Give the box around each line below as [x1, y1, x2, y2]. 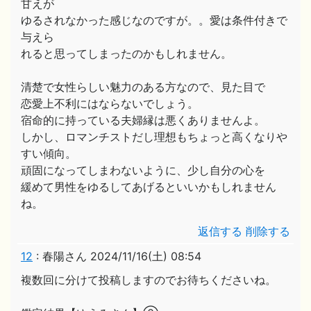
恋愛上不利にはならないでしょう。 [21, 96, 199, 110]
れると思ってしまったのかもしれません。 [21, 47, 232, 60]
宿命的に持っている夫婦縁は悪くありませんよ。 [21, 113, 265, 127]
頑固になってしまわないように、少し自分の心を [21, 163, 265, 177]
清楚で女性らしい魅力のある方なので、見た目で [21, 80, 265, 94]
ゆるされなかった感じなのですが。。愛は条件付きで [21, 13, 287, 27]
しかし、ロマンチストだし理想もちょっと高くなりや [21, 130, 287, 144]
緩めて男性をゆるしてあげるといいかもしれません [21, 180, 276, 194]
